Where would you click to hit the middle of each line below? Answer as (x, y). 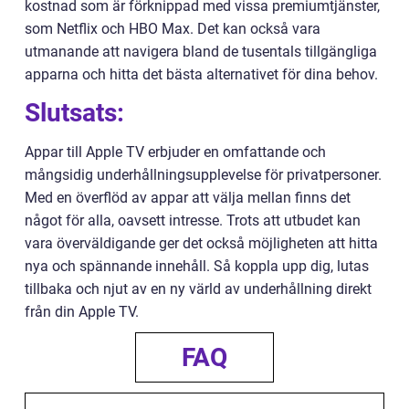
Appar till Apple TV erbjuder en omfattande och (175, 152)
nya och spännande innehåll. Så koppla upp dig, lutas (197, 266)
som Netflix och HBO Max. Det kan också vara (173, 29)
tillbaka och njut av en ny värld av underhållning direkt (198, 289)
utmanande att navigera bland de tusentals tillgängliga (201, 52)
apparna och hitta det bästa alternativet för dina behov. (201, 74)
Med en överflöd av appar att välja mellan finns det (188, 198)
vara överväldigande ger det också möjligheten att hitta (201, 243)
